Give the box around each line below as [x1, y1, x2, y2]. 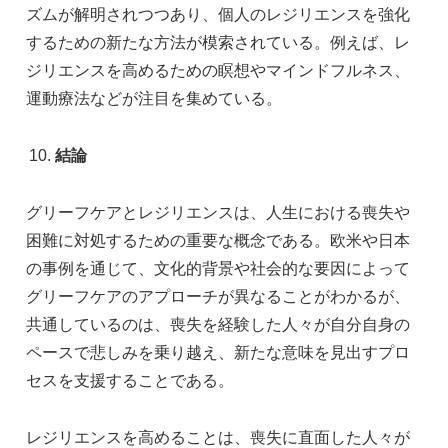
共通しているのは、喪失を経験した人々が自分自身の [26, 315, 410, 333]
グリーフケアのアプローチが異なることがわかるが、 [26, 287, 410, 305]
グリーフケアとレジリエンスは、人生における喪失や [26, 203, 410, 221]
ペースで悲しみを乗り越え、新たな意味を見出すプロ [26, 343, 410, 361]
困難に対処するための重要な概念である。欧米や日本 [26, 231, 410, 249]
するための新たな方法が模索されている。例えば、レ [26, 34, 410, 52]
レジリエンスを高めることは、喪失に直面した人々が [26, 428, 410, 446]
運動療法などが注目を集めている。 [26, 90, 282, 108]
